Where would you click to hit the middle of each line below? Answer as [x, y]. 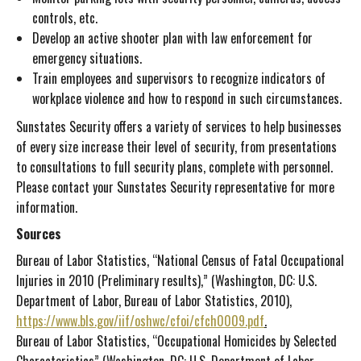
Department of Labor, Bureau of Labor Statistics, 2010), [154, 301]
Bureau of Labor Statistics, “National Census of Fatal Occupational [180, 260]
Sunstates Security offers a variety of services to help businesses [179, 127]
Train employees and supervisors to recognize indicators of [179, 78]
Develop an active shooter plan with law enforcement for [172, 38]
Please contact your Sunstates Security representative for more [175, 187]
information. [47, 207]
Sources [39, 234]
